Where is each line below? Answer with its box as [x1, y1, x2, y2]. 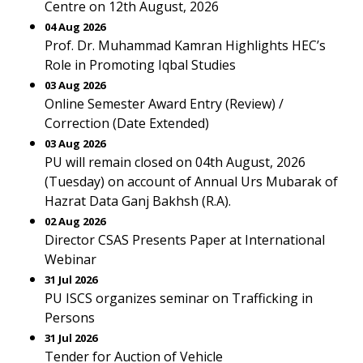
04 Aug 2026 [45, 19, 105, 34]
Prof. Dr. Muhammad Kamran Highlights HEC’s [45, 36, 326, 54]
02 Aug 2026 [45, 214, 105, 228]
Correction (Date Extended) [45, 114, 209, 132]
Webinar [45, 250, 96, 268]
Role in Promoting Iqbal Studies [45, 56, 236, 74]
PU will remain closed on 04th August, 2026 [45, 153, 305, 171]
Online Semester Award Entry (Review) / [45, 95, 284, 113]
